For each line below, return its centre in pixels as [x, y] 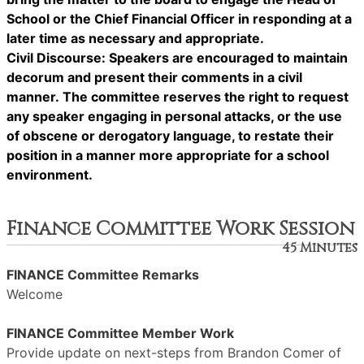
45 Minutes [320, 248]
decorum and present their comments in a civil [154, 77]
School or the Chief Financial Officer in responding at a [179, 19]
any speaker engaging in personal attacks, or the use [174, 116]
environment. [50, 175]
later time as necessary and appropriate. [135, 38]
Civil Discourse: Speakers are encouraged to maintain [177, 58]
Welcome [35, 294]
